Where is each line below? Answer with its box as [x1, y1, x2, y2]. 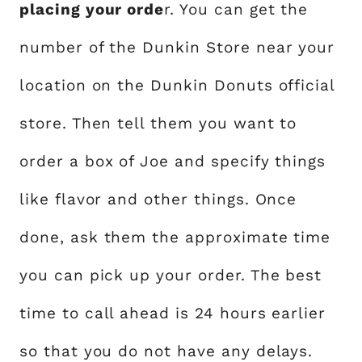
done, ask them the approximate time [19, 228, 331, 247]
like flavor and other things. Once [19, 190, 297, 209]
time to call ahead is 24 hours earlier [19, 304, 326, 323]
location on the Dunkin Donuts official [19, 76, 335, 95]
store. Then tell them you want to [19, 114, 297, 133]
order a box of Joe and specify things [19, 152, 326, 171]
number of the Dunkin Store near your [19, 38, 335, 57]
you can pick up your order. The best [19, 266, 322, 285]
